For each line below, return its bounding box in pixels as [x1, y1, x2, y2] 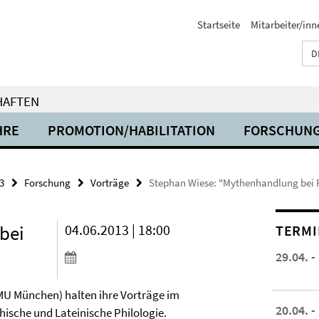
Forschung [24, 176, 70, 189]
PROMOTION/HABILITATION [48, 121, 215, 139]
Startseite [197, 18, 240, 31]
